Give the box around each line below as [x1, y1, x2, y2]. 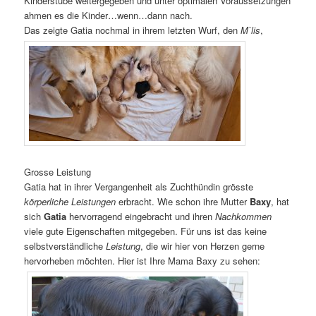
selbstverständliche [24, 239, 107, 253]
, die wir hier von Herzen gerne [140, 239, 265, 253]
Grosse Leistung [24, 165, 92, 179]
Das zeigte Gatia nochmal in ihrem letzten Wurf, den [24, 23, 241, 37]
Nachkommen [215, 209, 272, 224]
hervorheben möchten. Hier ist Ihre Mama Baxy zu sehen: [24, 254, 261, 268]
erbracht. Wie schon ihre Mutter [116, 195, 250, 209]
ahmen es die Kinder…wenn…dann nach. [24, 8, 193, 22]
